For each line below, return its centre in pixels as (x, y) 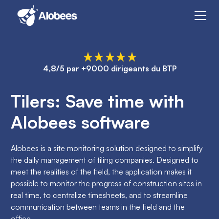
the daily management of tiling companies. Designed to (105, 160)
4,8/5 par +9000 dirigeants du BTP (109, 68)
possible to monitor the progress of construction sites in (107, 183)
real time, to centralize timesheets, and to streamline (99, 195)
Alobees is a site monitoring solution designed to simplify (107, 148)
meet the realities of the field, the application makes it (101, 171)
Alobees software (81, 122)
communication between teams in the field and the (98, 207)
